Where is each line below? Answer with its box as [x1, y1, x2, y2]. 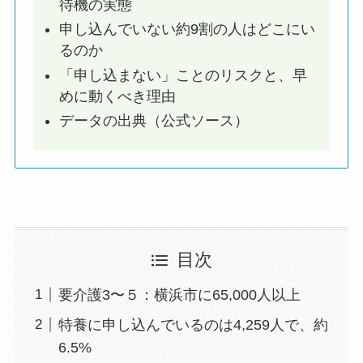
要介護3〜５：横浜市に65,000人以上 [58, 286, 301, 303]
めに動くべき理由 [58, 88, 176, 105]
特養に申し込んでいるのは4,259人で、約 [58, 316, 328, 333]
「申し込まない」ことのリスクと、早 [58, 66, 307, 83]
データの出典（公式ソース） [58, 113, 249, 130]
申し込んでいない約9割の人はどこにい [58, 21, 315, 38]
